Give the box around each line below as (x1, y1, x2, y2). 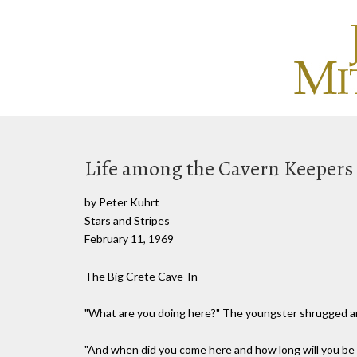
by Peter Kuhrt (84, 195, 159, 209)
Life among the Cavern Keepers (84, 155, 353, 182)
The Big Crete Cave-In (84, 269, 198, 283)
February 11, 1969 (84, 232, 174, 245)
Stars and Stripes (84, 214, 170, 227)
